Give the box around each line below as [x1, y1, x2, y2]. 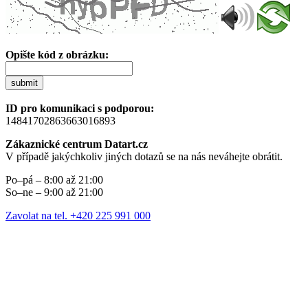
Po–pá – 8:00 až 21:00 [5, 173, 103, 186]
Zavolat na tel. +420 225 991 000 [5, 209, 151, 221]
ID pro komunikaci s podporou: [5, 102, 154, 114]
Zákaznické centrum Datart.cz [5, 137, 148, 150]
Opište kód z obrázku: [5, 48, 109, 60]
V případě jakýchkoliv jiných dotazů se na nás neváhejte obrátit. [5, 150, 283, 162]
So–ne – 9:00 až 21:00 [5, 186, 103, 198]
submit [11, 77, 38, 88]
